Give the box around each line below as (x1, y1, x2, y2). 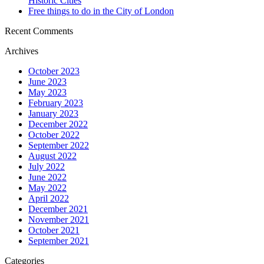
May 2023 (28, 87, 67, 98)
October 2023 (28, 66, 80, 77)
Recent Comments (5, 26, 73, 37)
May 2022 (28, 183, 67, 193)
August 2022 (28, 151, 77, 161)
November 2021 (28, 214, 89, 225)
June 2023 (28, 77, 67, 87)
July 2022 (28, 161, 65, 172)
